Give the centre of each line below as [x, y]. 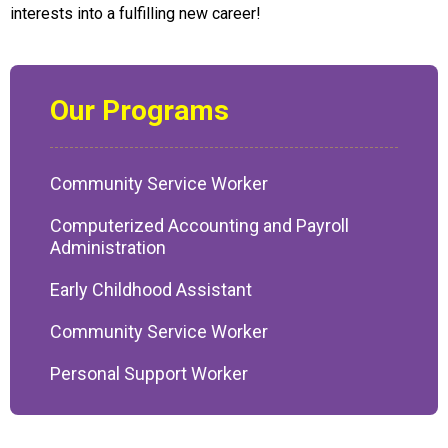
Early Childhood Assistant [151, 290]
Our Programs [139, 111]
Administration [108, 248]
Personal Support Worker [149, 374]
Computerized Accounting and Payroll [199, 226]
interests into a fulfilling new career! [135, 14]
